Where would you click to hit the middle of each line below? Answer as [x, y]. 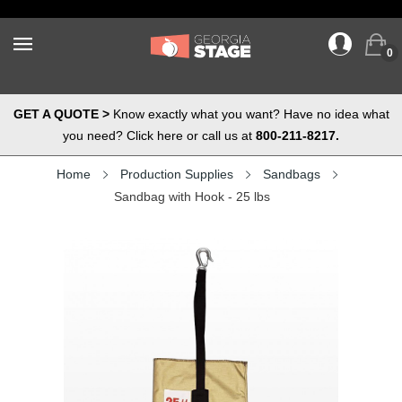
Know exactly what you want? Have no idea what [249, 114]
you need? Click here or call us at [159, 135]
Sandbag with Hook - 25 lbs [192, 197]
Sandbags [291, 174]
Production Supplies [176, 174]
